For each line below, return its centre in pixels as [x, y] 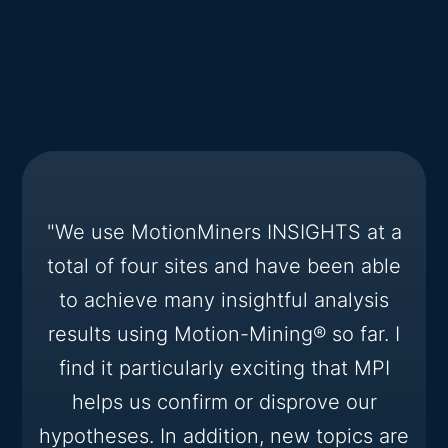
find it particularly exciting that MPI [224, 367]
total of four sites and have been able [224, 265]
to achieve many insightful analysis [224, 299]
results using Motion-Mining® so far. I [224, 333]
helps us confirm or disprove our [224, 401]
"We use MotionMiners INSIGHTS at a [224, 231]
